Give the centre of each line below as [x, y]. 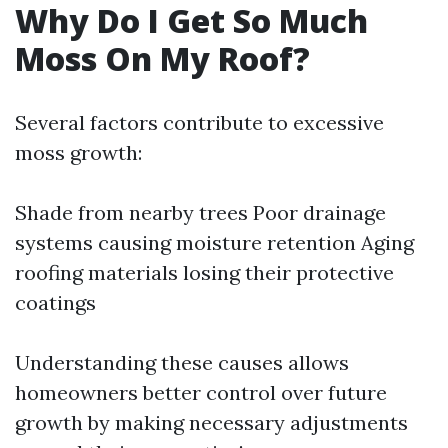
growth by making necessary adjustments [211, 422]
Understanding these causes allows [182, 362]
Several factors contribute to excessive [199, 122]
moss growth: [78, 152]
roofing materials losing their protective [204, 272]
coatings [55, 302]
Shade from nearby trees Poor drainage [200, 212]
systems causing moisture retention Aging [214, 242]
